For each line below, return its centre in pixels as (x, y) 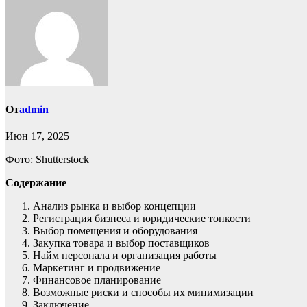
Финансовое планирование (97, 280)
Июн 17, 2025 (37, 136)
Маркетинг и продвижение (97, 268)
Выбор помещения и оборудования (115, 231)
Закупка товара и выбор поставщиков (121, 243)
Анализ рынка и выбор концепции (114, 206)
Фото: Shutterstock (47, 160)
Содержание (36, 183)
